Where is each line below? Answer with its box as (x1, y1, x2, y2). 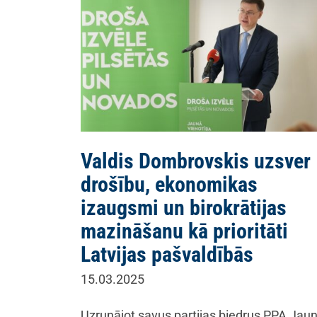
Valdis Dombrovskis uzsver (81, 149, 311, 173)
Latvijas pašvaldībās (81, 242, 253, 267)
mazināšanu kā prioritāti (81, 219, 288, 243)
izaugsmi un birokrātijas (81, 195, 287, 220)
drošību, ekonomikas (81, 172, 258, 197)
